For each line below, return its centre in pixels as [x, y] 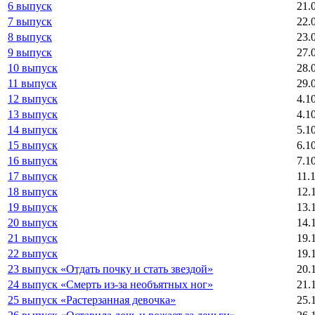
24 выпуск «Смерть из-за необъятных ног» [110, 284]
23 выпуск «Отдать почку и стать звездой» [110, 269]
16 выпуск [33, 160]
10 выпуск [33, 67]
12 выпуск [33, 98]
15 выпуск [33, 145]
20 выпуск [33, 222]
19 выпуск [33, 207]
